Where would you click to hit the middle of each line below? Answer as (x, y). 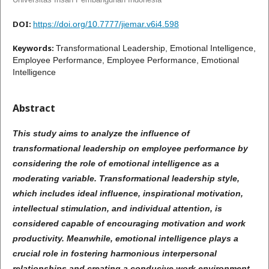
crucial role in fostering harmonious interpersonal (115, 254)
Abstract (34, 108)
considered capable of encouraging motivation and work (129, 224)
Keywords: (34, 48)
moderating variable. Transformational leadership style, (126, 179)
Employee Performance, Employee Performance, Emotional (126, 60)
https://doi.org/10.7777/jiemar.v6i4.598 (106, 24)
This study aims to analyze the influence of (101, 134)
